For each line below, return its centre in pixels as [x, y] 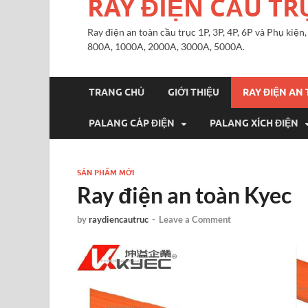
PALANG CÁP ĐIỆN [132, 123]
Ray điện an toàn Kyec [184, 195]
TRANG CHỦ [117, 92]
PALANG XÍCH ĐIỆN [254, 123]
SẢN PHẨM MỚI [106, 172]
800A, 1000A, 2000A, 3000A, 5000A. [166, 46]
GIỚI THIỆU [194, 92]
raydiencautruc [119, 220]
